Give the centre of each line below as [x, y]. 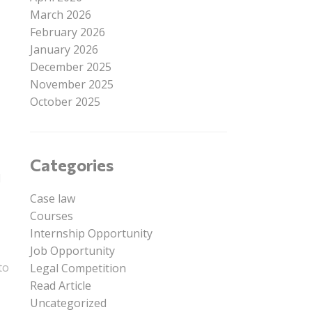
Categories [71, 165]
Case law [52, 198]
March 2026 [60, 15]
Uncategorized [68, 303]
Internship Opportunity [91, 233]
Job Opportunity [72, 251]
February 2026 [67, 32]
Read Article [60, 286]
